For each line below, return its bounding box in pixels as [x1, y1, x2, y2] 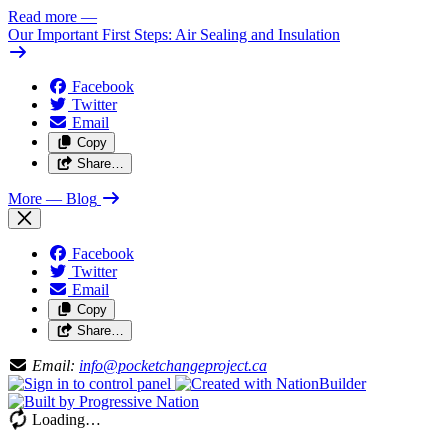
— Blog [46, 190, 97, 207]
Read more [8, 8, 77, 25]
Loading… [28, 411, 101, 428]
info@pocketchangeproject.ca [79, 357, 267, 374]
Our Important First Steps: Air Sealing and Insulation [8, 26, 340, 43]
